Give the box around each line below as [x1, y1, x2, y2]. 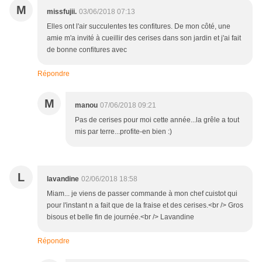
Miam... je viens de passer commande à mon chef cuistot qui [47, 189, 237, 198]
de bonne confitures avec [47, 46, 127, 54]
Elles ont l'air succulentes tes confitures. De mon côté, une [47, 22, 230, 31]
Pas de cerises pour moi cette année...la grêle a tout [75, 116, 239, 125]
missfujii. [47, 8, 77, 16]
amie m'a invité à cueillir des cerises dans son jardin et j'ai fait [47, 34, 241, 43]
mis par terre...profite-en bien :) [75, 127, 172, 136]
